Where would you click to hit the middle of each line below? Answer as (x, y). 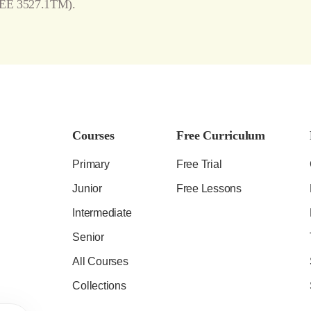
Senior (88, 237)
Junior (87, 188)
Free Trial (199, 164)
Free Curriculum (220, 135)
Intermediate (102, 213)
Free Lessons (209, 188)
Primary (91, 164)
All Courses (100, 261)
